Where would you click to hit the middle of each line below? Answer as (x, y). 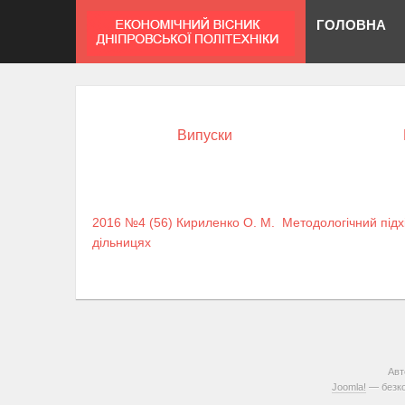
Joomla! (348, 387)
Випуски (205, 135)
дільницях (122, 243)
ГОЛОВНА (351, 24)
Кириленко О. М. (226, 223)
